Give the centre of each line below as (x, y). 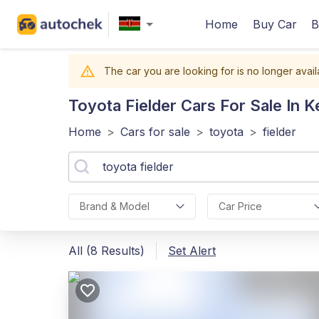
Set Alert (192, 251)
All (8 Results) (106, 251)
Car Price (240, 206)
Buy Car (275, 24)
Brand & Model (115, 206)
